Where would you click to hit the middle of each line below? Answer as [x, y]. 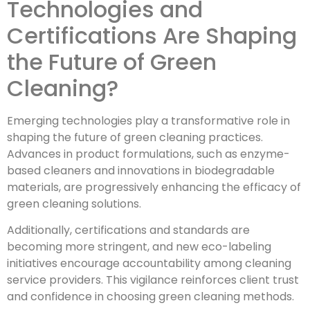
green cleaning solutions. [74, 203]
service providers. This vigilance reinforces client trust [153, 280]
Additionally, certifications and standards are [128, 230]
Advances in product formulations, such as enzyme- [148, 154]
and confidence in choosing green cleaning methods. [151, 297]
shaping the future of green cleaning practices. [135, 137]
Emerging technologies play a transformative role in [148, 120]
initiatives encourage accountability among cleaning [149, 264]
